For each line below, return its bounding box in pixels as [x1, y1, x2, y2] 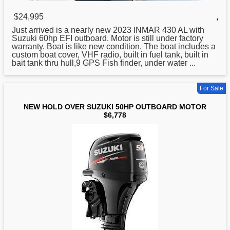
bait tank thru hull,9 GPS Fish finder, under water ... [12, 59, 196, 68]
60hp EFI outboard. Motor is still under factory [37, 34, 203, 43]
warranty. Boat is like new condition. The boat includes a [12, 42, 216, 51]
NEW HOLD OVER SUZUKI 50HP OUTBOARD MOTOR [24, 103, 206, 111]
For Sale [200, 85, 223, 92]
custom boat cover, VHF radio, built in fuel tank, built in [12, 50, 208, 60]
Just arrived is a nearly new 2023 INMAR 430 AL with [12, 26, 204, 35]
